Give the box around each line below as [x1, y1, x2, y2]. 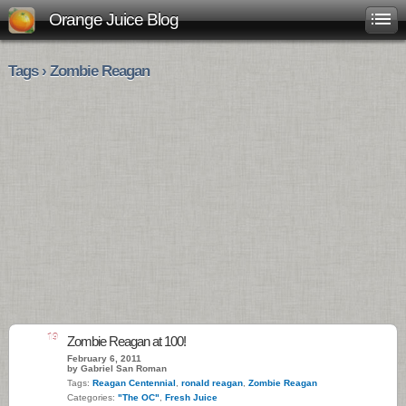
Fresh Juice [165, 392, 217, 402]
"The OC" [118, 392, 159, 402]
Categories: [67, 392, 118, 402]
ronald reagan [181, 378, 243, 388]
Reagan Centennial [92, 378, 176, 388]
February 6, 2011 [67, 353, 141, 363]
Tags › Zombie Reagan [8, 63, 150, 80]
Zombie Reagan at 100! [67, 333, 186, 349]
